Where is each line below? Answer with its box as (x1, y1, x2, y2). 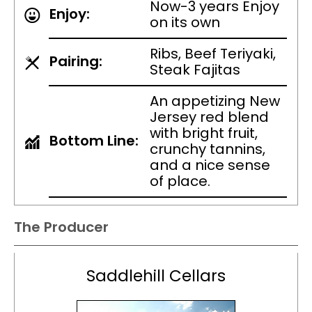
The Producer (14, 217, 109, 237)
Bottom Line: (49, 131, 139, 151)
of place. (150, 171, 210, 192)
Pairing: (49, 52, 102, 72)
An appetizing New (150, 91, 280, 111)
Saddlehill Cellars (86, 265, 226, 288)
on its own (150, 13, 220, 33)
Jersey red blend (150, 107, 269, 127)
